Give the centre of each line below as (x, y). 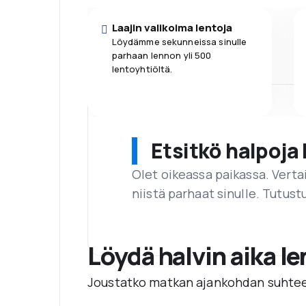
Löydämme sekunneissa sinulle (179, 41)
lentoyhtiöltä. (142, 69)
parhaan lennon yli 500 (162, 55)
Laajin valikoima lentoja (172, 27)
